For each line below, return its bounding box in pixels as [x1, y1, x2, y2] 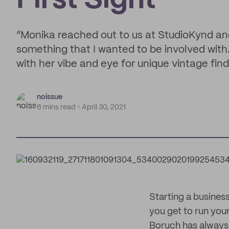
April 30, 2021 [82, 104, 126, 111]
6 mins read [37, 104, 76, 111]
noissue [37, 94, 62, 101]
